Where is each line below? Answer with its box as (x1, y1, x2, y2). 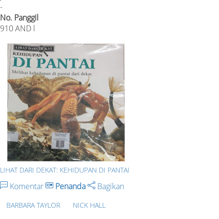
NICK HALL (73, 200, 106, 210)
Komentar (8, 180, 45, 192)
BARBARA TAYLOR (6, 200, 60, 210)
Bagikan (95, 180, 124, 192)
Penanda (55, 180, 86, 192)
